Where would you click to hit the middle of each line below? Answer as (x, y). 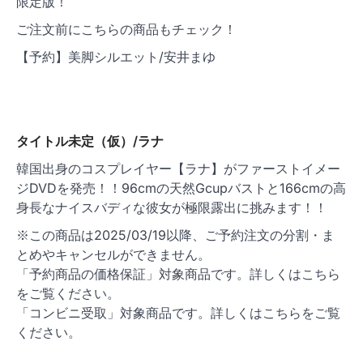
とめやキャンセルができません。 (113, 255)
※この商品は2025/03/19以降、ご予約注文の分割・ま (175, 235)
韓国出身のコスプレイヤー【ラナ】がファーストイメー (178, 169)
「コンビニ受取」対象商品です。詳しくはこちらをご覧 (178, 313)
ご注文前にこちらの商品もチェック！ (126, 30)
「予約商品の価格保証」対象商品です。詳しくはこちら (178, 274)
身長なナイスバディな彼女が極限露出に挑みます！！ (172, 208)
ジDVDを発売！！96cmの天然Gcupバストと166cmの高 (181, 188)
